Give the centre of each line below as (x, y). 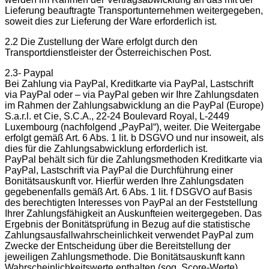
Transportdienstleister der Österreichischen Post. (108, 52)
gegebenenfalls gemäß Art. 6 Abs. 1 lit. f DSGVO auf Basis (128, 192)
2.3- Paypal (29, 73)
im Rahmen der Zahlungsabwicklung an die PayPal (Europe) (134, 105)
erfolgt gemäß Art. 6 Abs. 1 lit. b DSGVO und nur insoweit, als (134, 138)
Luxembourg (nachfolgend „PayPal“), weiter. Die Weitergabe (133, 127)
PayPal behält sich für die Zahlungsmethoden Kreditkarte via (134, 159)
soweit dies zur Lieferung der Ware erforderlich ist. (111, 21)
